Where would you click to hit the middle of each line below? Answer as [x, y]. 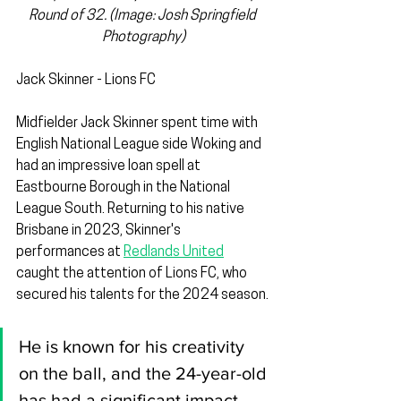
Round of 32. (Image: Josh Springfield [143, 17]
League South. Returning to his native [132, 210]
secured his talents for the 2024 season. [142, 296]
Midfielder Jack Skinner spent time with [138, 124]
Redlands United [174, 253]
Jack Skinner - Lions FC [86, 81]
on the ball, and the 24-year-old [145, 374]
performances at [70, 253]
